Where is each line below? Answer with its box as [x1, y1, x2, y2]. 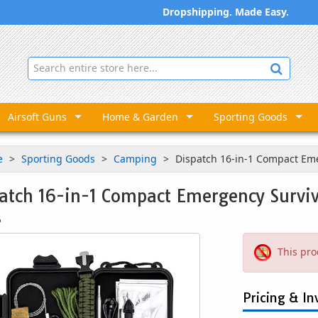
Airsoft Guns [8, 110, 67, 124]
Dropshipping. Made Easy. [162, 5, 289, 18]
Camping [114, 152, 160, 165]
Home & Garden [102, 110, 178, 124]
